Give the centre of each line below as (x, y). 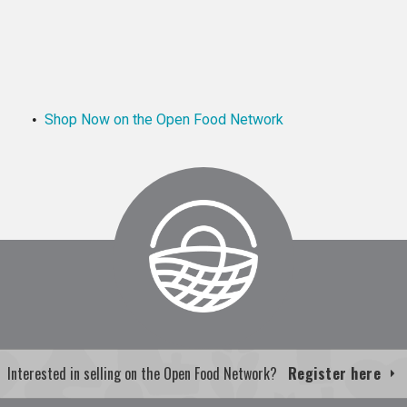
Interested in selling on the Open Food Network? (147, 374)
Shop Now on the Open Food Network (164, 119)
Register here (336, 374)
